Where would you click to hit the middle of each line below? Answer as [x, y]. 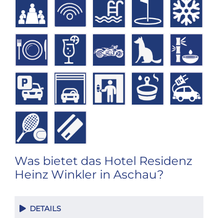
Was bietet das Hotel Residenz [103, 161]
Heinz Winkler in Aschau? [89, 174]
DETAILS [43, 208]
